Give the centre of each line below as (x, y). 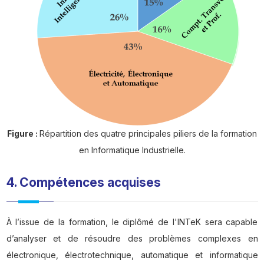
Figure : (23, 134)
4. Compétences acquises (86, 183)
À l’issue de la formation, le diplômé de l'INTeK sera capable (132, 222)
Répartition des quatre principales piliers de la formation (148, 134)
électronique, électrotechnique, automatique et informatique (132, 255)
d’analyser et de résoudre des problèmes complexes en (132, 239)
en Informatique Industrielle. (132, 150)
